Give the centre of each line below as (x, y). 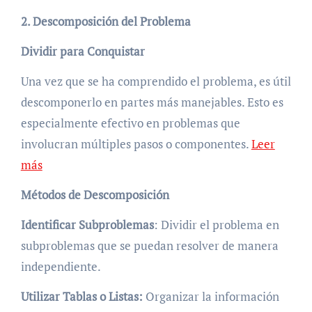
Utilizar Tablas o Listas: (81, 297)
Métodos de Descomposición (95, 195)
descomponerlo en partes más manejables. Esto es (152, 102)
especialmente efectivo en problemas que (130, 123)
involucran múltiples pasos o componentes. (136, 144)
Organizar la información (211, 297)
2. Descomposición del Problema (106, 22)
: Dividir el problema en (216, 225)
